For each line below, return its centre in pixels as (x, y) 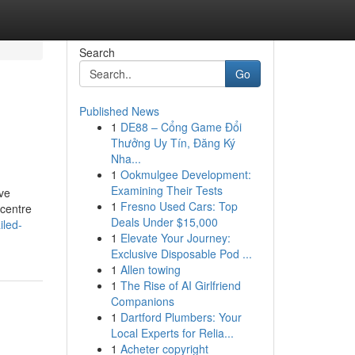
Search (97, 52)
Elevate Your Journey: (175, 238)
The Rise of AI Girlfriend (180, 285)
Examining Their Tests (166, 190)
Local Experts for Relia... (172, 333)
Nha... (126, 158)
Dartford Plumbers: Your (181, 317)
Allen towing (150, 269)
